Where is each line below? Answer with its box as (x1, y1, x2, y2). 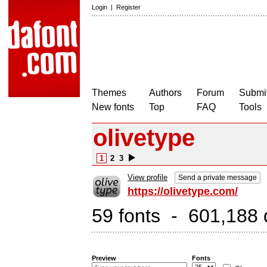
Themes (92, 88, 126, 98)
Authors (149, 88, 182, 98)
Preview (92, 254, 116, 262)
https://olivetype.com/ (128, 185, 238, 197)
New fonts (92, 102, 134, 112)
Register (116, 4, 141, 11)
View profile (128, 173, 167, 182)
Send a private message (178, 173, 257, 182)
